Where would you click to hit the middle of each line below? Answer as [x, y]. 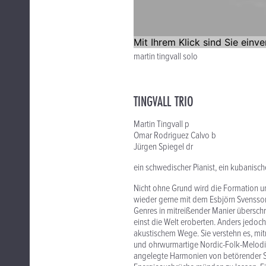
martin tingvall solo [166, 57]
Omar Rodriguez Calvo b [175, 136]
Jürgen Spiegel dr [163, 147]
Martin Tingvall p [161, 125]
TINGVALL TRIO [164, 102]
